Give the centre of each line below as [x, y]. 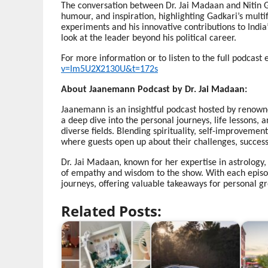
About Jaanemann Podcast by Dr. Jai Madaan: [154, 90]
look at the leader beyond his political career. [149, 39]
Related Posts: [111, 211]
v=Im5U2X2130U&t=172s [109, 70]
